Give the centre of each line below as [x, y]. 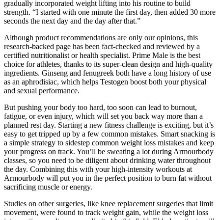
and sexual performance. [42, 90]
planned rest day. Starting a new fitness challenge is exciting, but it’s [109, 125]
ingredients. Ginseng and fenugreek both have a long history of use [108, 73]
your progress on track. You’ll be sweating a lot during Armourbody [109, 151]
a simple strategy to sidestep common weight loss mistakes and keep [109, 142]
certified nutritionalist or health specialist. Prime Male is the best [102, 55]
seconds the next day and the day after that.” [72, 21]
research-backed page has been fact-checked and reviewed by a [102, 46]
